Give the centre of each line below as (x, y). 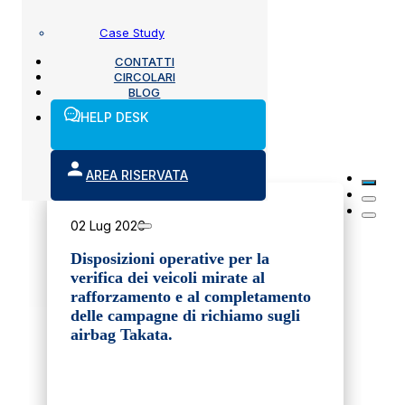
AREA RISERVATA (137, 175)
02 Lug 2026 (108, 226)
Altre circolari (202, 130)
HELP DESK (114, 117)
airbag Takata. (122, 335)
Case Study (132, 33)
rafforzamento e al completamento (191, 297)
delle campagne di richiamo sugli (185, 316)
